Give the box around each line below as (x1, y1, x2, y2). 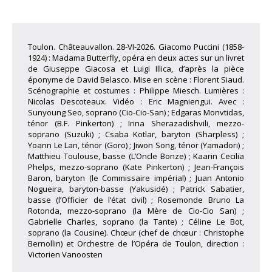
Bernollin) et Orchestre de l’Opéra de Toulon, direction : (28, 238, 244, 250)
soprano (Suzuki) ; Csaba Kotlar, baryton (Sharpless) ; (28, 129, 244, 140)
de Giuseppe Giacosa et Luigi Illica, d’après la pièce (28, 63, 244, 75)
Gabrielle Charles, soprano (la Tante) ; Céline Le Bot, (28, 216, 244, 228)
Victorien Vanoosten (28, 249, 103, 260)
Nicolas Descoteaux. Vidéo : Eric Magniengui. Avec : (28, 96, 244, 107)
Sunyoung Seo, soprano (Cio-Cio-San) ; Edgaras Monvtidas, (28, 107, 244, 118)
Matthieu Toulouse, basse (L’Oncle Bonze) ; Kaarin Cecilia (28, 151, 244, 162)
